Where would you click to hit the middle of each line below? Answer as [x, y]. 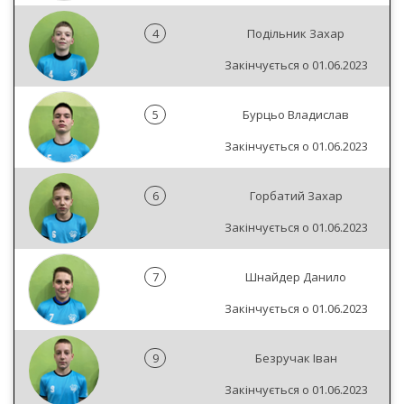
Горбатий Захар [296, 196]
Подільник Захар [296, 33]
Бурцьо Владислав [296, 115]
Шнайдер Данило [296, 277]
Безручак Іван [296, 358]
